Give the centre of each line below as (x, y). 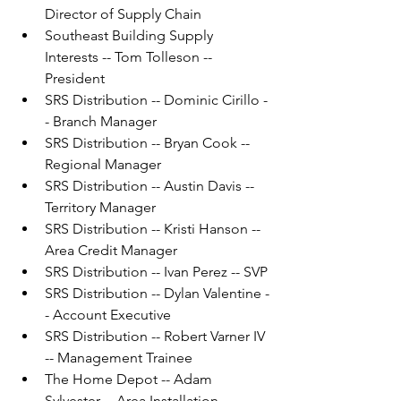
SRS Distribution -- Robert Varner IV (157, 337)
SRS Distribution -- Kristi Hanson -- (154, 229)
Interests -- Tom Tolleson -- (130, 57)
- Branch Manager (101, 122)
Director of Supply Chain (123, 14)
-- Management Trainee (119, 358)
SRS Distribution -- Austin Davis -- (151, 186)
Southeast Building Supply (131, 36)
